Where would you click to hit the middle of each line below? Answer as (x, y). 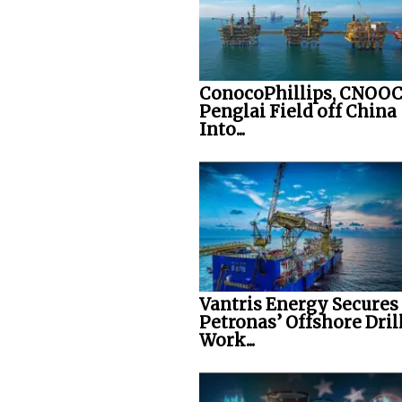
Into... (222, 129)
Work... (227, 340)
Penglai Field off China (298, 111)
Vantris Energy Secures (299, 304)
